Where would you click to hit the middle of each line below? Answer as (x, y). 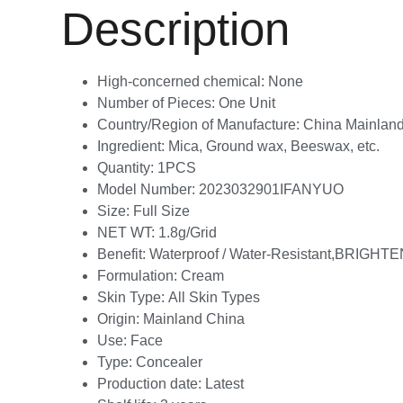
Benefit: (123, 254)
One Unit (247, 103)
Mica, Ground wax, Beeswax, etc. (274, 146)
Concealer (169, 362)
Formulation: (139, 275)
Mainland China (194, 318)
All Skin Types (214, 297)
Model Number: (148, 189)
